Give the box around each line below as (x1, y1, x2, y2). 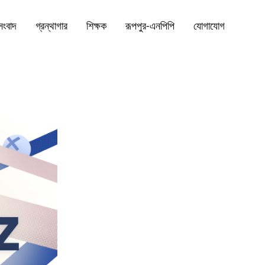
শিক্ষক (86, 21, 107, 33)
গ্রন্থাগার (35, 21, 68, 33)
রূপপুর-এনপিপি (125, 21, 175, 33)
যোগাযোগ (193, 21, 225, 33)
